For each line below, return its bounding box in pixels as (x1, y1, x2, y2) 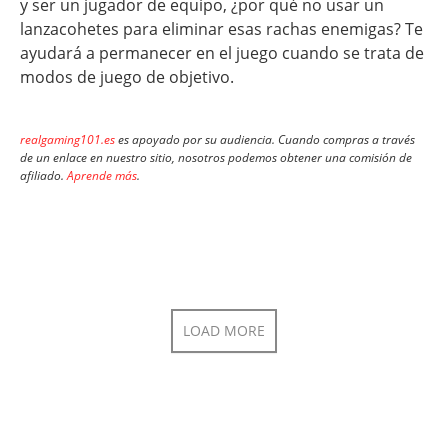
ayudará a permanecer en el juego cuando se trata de (20, 41, 424, 64)
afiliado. (20, 166, 67, 184)
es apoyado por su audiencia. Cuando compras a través (115, 130, 415, 148)
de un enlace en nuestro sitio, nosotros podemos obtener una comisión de (20, 148, 412, 166)
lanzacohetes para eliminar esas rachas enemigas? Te (20, 17, 423, 40)
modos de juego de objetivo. (20, 65, 234, 88)
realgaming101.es (20, 130, 115, 148)
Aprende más (67, 166, 137, 184)
